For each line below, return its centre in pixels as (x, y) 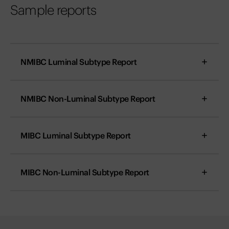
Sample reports (53, 10)
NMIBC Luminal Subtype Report (78, 62)
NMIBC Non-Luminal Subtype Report (88, 99)
